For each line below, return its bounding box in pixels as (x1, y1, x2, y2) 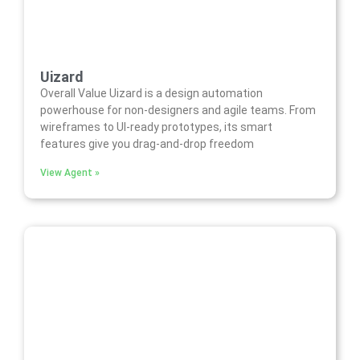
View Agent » (40, 167, 100, 179)
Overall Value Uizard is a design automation (40, 87, 263, 100)
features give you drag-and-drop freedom (40, 137, 254, 151)
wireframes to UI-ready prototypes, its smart (40, 121, 272, 134)
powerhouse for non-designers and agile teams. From (40, 104, 316, 117)
